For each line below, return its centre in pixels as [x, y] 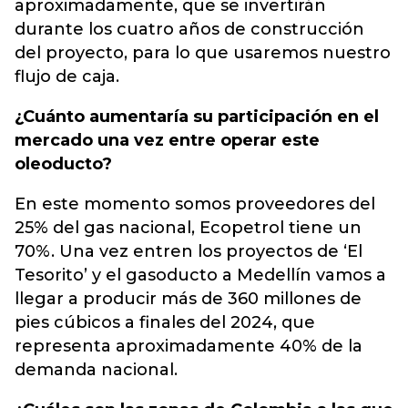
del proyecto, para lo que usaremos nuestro [203, 53]
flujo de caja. [67, 76]
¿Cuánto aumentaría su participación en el [197, 117]
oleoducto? [63, 164]
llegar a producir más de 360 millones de [188, 299]
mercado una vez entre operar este [167, 140]
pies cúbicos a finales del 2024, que [165, 322]
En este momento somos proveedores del [195, 204]
